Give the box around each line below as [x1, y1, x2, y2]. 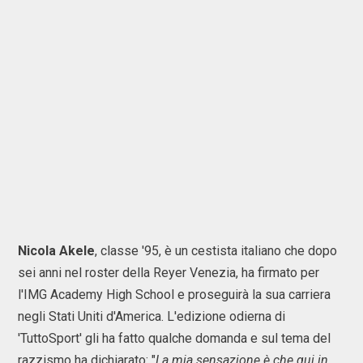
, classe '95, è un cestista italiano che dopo [95, 243, 337, 258]
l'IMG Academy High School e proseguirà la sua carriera [18, 287, 331, 302]
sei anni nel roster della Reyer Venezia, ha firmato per [18, 265, 319, 280]
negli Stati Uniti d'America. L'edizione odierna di [18, 309, 285, 324]
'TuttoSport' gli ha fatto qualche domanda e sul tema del [18, 331, 331, 346]
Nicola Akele [18, 243, 95, 258]
